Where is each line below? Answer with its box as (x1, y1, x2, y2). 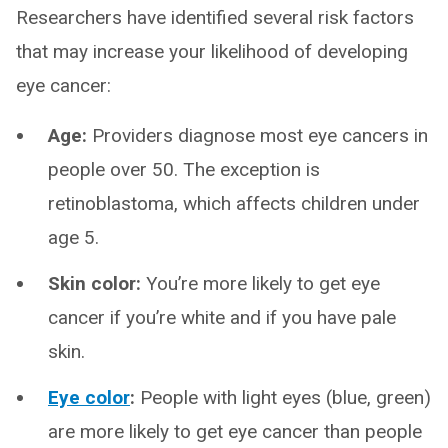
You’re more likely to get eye (141, 271, 380, 295)
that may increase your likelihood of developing (16, 39, 408, 63)
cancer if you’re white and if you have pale (48, 305, 396, 329)
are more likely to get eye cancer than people (48, 419, 422, 443)
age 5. (48, 225, 99, 249)
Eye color (48, 385, 130, 409)
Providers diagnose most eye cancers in (92, 123, 428, 147)
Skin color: (48, 271, 141, 295)
